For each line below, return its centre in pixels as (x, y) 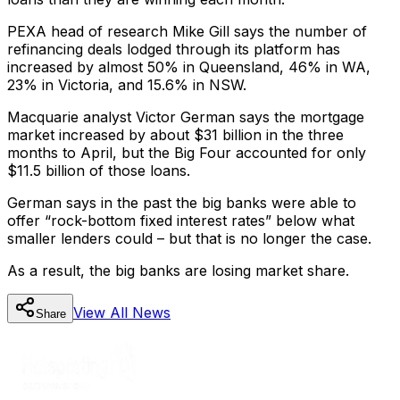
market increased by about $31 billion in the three (175, 134)
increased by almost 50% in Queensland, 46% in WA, (189, 67)
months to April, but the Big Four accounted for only (187, 152)
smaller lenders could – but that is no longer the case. (189, 238)
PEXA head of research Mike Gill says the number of (187, 31)
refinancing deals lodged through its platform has (174, 49)
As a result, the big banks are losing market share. (178, 270)
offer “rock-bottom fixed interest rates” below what (181, 220)
